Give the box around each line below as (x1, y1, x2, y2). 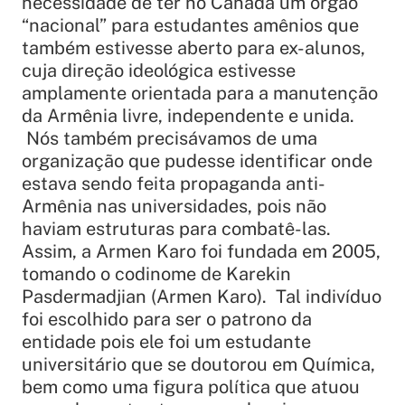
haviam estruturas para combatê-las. (22, 217, 331, 240)
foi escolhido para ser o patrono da (22, 307, 312, 330)
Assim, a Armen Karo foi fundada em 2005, (22, 240, 381, 262)
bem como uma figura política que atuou (22, 375, 360, 398)
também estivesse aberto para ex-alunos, (22, 36, 365, 59)
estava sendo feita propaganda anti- (22, 172, 325, 194)
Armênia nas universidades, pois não (22, 194, 326, 217)
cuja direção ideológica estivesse (22, 59, 296, 81)
